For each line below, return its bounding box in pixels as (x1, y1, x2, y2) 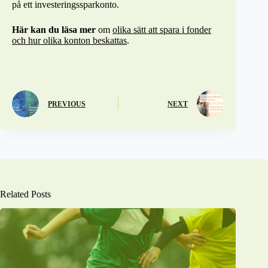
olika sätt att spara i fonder (112, 24, 211, 35)
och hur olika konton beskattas (12, 35, 127, 45)
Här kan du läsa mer (12, 24, 96, 35)
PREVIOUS (48, 100, 86, 109)
